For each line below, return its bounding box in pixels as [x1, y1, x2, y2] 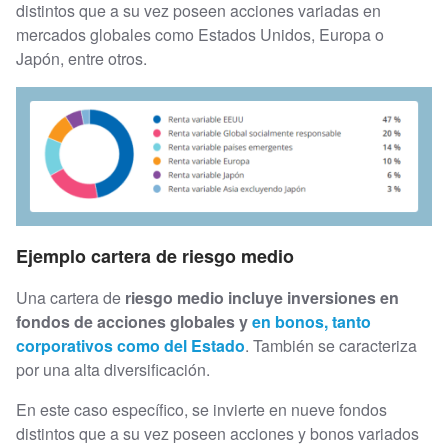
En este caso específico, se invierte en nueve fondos [16, 397, 387, 421]
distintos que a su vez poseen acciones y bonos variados [16, 421, 419, 445]
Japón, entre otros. [16, 47, 147, 70]
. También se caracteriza [245, 333, 417, 357]
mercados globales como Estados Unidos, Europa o [16, 23, 384, 46]
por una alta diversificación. [16, 357, 210, 381]
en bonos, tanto [252, 309, 371, 333]
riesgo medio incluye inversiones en [125, 285, 399, 309]
